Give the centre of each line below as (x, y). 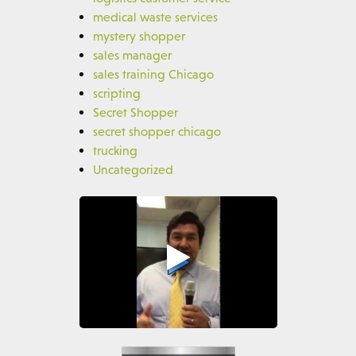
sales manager (132, 54)
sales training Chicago (153, 74)
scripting (116, 93)
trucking (115, 150)
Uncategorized (133, 169)
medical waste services (155, 16)
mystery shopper (139, 35)
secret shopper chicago (157, 131)
